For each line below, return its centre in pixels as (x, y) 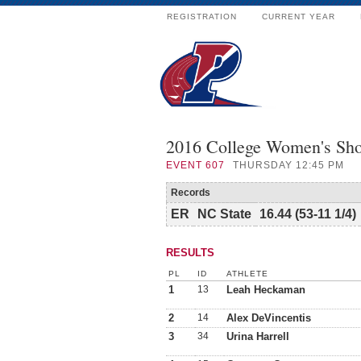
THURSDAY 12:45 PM (288, 165)
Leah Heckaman (266, 290)
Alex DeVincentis (269, 318)
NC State (224, 214)
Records (191, 193)
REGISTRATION (202, 17)
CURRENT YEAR (299, 17)
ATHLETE (247, 274)
